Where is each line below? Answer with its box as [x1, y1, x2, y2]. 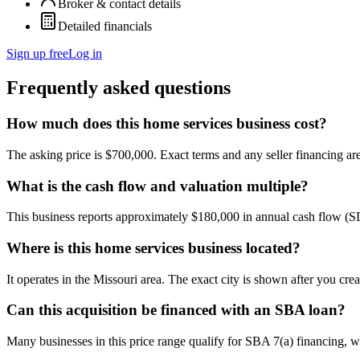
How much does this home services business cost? [6, 115, 327, 133]
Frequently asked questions [6, 77, 231, 99]
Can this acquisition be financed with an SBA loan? [6, 301, 346, 319]
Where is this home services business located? [6, 239, 301, 256]
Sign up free [6, 47, 68, 61]
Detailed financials [58, 19, 152, 34]
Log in [68, 47, 102, 61]
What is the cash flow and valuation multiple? [6, 177, 309, 194]
